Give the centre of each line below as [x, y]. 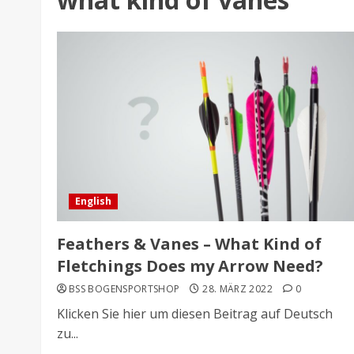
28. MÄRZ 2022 [237, 288]
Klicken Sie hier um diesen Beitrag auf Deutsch [195, 313]
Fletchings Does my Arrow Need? [190, 265]
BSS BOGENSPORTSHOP [124, 288]
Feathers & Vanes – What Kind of [189, 243]
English [93, 201]
